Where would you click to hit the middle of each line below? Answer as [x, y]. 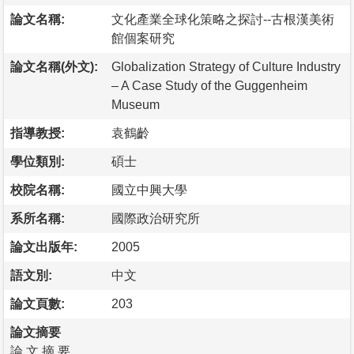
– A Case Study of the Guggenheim [209, 85]
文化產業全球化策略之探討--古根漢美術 [223, 19]
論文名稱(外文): [54, 66]
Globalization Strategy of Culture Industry [226, 66]
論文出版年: [44, 247]
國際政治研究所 [156, 218]
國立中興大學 [149, 190]
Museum [136, 104]
